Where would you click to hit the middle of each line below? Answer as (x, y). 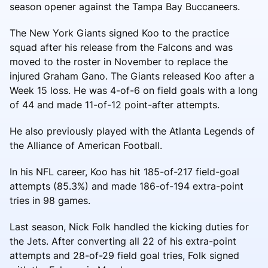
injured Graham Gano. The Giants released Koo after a (132, 76)
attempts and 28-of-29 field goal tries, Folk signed (124, 255)
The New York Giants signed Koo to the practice (119, 33)
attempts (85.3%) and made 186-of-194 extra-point (127, 186)
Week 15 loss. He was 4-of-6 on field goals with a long (134, 90)
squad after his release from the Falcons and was (121, 47)
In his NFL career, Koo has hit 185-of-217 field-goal (124, 171)
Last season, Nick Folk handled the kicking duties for (129, 226)
